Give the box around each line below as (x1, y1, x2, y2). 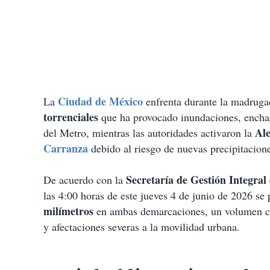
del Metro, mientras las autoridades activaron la (43, 125, 255, 140)
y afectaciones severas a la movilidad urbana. (43, 219, 240, 234)
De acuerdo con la (43, 172, 126, 187)
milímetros (43, 203, 93, 219)
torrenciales (43, 109, 98, 125)
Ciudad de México (58, 93, 143, 110)
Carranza (43, 140, 88, 157)
